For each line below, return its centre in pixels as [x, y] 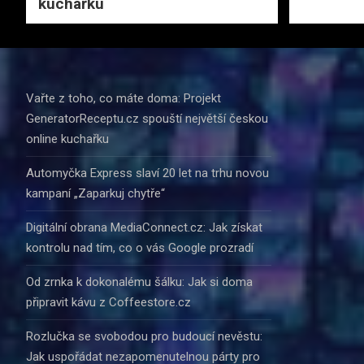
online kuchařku [67, 139]
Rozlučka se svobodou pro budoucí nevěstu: [144, 336]
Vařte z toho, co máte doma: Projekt [123, 98]
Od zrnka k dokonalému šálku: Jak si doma [139, 282]
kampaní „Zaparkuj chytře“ [95, 193]
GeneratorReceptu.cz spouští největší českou [147, 118]
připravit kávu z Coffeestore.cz [108, 302]
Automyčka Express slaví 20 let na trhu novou [147, 173]
